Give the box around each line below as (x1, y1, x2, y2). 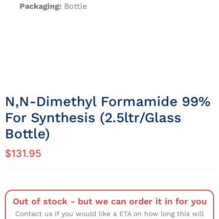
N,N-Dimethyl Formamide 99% (5, 93, 211, 110)
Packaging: (20, 1, 62, 11)
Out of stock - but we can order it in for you (12, 196, 207, 207)
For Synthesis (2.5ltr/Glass (5, 109, 181, 126)
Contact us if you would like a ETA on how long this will (15, 210, 204, 218)
